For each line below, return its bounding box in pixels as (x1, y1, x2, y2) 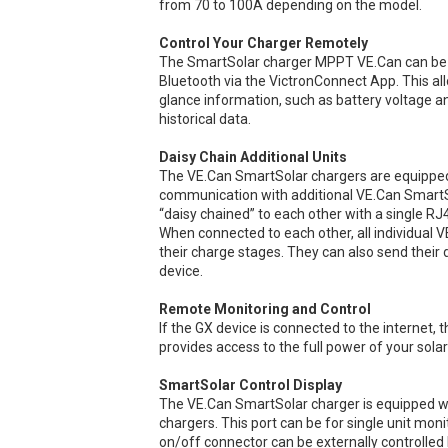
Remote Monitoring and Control (159, 300, 372, 317)
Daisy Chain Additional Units (159, 148, 348, 165)
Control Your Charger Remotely (159, 34, 369, 51)
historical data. (159, 110, 252, 127)
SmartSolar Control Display (159, 376, 343, 393)
